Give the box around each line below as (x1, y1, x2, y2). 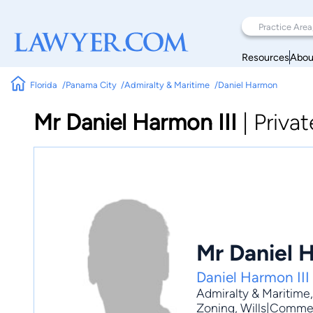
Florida (30, 79, 58, 90)
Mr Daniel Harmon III (34, 109, 237, 136)
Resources (242, 50, 289, 64)
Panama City (65, 79, 117, 90)
